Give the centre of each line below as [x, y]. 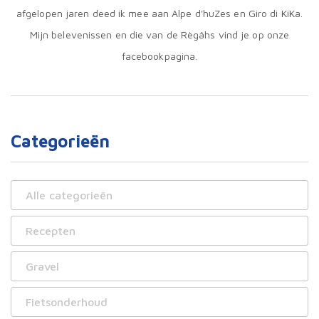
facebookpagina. [159, 56]
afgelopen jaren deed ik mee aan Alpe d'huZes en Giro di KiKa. [159, 13]
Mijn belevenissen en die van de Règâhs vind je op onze [159, 35]
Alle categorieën [69, 195]
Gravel [42, 266]
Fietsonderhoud [67, 302]
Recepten [51, 231]
